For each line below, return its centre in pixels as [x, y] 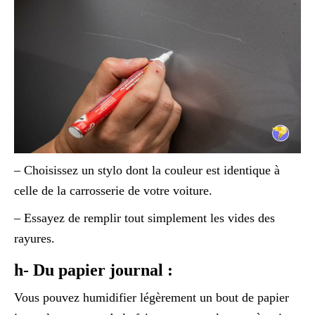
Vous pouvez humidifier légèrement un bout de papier [152, 298]
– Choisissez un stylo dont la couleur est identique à [147, 171]
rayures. [34, 239]
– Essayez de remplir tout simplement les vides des [144, 218]
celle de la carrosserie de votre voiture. [113, 191]
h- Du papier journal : [94, 270]
